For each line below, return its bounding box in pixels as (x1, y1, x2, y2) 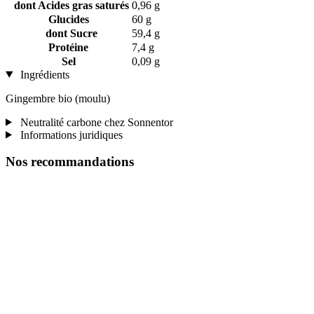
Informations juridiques (17, 128, 123, 141)
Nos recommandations (6, 154, 134, 170)
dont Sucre (39, 27, 97, 39)
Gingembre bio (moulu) (6, 92, 110, 104)
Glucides (48, 13, 89, 25)
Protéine (48, 41, 88, 53)
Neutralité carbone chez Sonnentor (17, 116, 173, 128)
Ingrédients (17, 68, 69, 81)
